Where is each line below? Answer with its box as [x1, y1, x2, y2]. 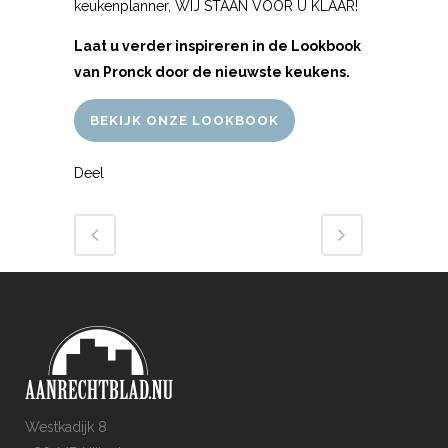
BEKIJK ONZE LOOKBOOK [90, 112, 279, 128]
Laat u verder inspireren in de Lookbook [74, 37, 361, 54]
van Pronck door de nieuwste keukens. [74, 63, 350, 80]
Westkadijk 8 [25, 418, 107, 435]
